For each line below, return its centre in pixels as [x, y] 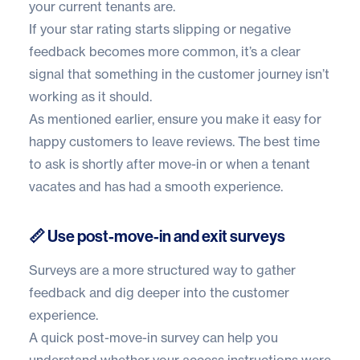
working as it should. [90, 97]
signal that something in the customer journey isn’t [179, 74]
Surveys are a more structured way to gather [162, 270]
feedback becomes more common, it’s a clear [165, 52]
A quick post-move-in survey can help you [153, 338]
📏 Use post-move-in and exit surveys [157, 237]
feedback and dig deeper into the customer [159, 293]
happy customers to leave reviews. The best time [174, 142]
